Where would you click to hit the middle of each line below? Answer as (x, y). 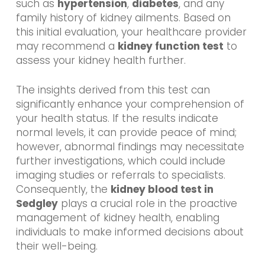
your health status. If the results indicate (117, 118)
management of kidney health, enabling (117, 217)
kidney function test (170, 46)
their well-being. (56, 246)
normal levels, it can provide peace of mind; (126, 132)
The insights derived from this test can (113, 90)
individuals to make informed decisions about (130, 232)
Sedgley (37, 203)
